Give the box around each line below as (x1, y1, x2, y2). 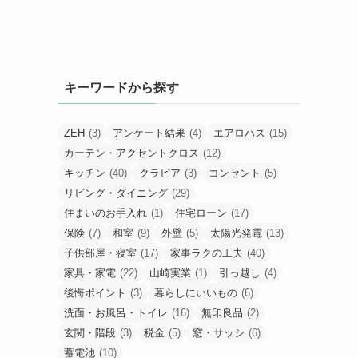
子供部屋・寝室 (64, 246, 137, 259)
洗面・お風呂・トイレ (64, 306, 168, 319)
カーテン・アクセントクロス (64, 146, 199, 159)
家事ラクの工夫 (170, 246, 243, 259)
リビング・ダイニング (64, 186, 168, 199)
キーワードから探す (64, 80, 179, 94)
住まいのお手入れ (64, 206, 147, 219)
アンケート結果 (113, 126, 185, 139)
